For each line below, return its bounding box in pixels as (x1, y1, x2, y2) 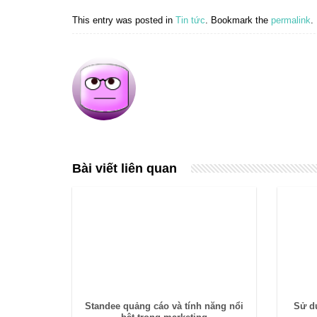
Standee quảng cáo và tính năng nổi (84, 300, 243, 311)
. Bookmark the (205, 15, 271, 26)
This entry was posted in (72, 15, 175, 26)
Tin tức (175, 15, 205, 26)
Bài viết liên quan (72, 161, 177, 176)
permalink (271, 15, 311, 26)
